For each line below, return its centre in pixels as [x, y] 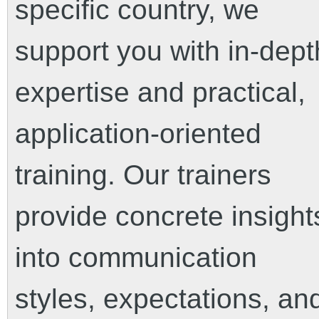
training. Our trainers [143, 175]
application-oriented [138, 134]
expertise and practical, [160, 92]
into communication [136, 257]
